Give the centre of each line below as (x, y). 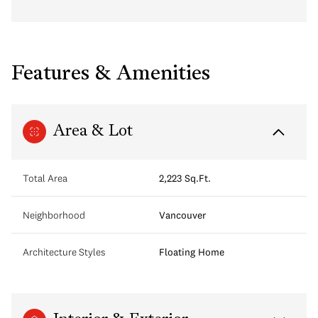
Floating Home (192, 252)
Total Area (45, 178)
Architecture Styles (64, 252)
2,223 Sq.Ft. (185, 178)
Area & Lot (93, 131)
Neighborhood (54, 215)
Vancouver (182, 215)
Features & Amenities (111, 74)
